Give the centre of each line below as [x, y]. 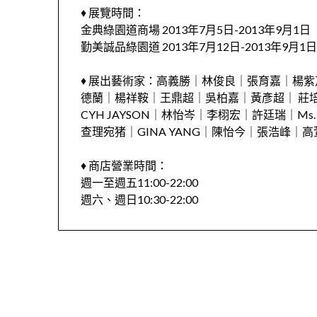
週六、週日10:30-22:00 [140, 200]
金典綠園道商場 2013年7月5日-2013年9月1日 [196, 30]
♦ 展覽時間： [113, 13]
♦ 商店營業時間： [125, 166]
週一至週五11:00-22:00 [140, 183]
